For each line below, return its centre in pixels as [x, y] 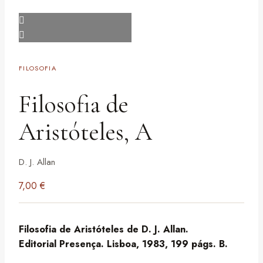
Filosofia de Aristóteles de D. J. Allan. [104, 230]
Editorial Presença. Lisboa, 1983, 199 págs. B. [123, 244]
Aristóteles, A [85, 132]
